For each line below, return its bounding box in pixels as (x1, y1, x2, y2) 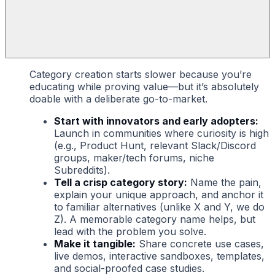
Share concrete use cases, (136, 238, 264, 250)
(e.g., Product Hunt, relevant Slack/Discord (54, 139, 256, 152)
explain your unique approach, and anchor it (54, 188, 263, 201)
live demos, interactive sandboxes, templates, (54, 250, 265, 263)
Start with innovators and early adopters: (54, 115, 258, 128)
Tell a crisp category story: (54, 176, 187, 189)
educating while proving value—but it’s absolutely (29, 80, 259, 93)
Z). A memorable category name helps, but (54, 213, 255, 226)
